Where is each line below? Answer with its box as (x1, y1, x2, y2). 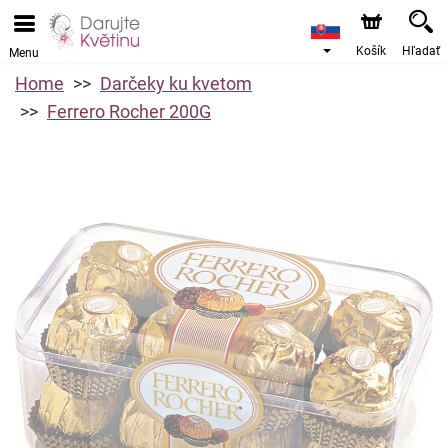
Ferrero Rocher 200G (47, 101, 211, 122)
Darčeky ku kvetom (100, 73, 252, 94)
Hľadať (402, 44, 440, 58)
